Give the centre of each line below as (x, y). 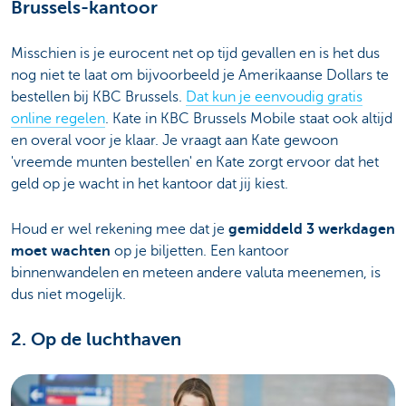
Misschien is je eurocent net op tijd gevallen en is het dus (195, 53)
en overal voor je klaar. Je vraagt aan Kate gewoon (174, 140)
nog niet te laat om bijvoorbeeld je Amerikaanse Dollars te (200, 75)
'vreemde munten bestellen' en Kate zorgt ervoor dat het (195, 162)
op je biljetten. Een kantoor (200, 251)
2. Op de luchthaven (96, 339)
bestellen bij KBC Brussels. (98, 97)
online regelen (58, 118)
